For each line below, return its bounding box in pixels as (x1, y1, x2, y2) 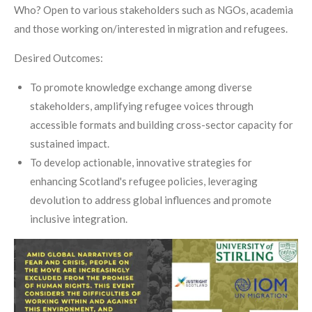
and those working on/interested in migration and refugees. (14, 22, 288, 36)
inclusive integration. (29, 212, 127, 226)
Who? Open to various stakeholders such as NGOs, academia (14, 3, 293, 17)
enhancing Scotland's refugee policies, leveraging (29, 175, 258, 188)
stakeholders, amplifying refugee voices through (29, 100, 253, 113)
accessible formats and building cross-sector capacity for (29, 118, 293, 132)
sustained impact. (29, 137, 109, 150)
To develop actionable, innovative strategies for (29, 156, 252, 169)
